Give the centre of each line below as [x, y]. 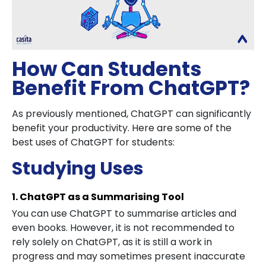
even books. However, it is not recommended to [123, 228]
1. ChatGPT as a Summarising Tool [98, 197]
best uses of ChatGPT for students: [93, 142]
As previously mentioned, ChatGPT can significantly [132, 114]
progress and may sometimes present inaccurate [129, 256]
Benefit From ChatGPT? [131, 88]
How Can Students [107, 69]
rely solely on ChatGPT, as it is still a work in [112, 242]
